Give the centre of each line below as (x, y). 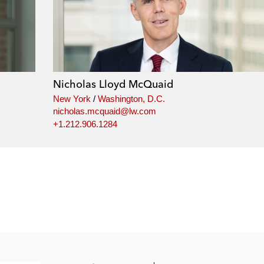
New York (72, 98)
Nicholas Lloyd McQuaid (113, 84)
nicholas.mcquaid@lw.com (104, 111)
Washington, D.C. (131, 98)
